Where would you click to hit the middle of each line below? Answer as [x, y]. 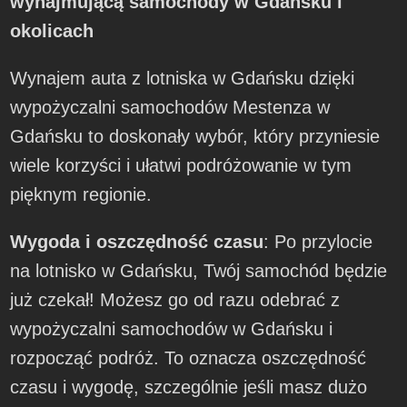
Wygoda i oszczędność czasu [137, 241]
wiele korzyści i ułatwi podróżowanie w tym [181, 165]
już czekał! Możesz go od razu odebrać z [175, 299]
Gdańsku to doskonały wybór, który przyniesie [195, 136]
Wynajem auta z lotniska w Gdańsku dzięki [183, 78]
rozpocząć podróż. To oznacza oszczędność [189, 357]
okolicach [52, 30]
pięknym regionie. [81, 194]
